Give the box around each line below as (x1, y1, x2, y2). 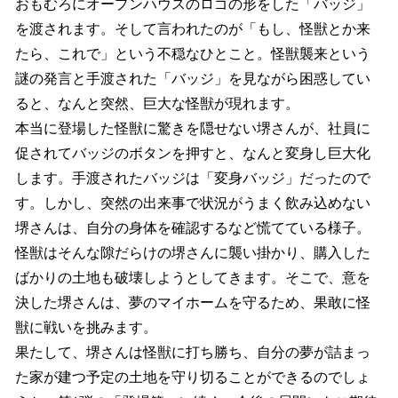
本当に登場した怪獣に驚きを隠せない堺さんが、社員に (15, 120, 370, 136)
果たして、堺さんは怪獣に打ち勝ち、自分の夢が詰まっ (15, 344, 370, 360)
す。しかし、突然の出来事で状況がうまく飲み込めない (15, 195, 370, 211)
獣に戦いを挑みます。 (15, 319, 157, 335)
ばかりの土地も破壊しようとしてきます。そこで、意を (15, 269, 370, 285)
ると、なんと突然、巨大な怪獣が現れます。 (15, 95, 299, 111)
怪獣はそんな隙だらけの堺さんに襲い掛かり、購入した (15, 244, 370, 260)
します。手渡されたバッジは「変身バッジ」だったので (15, 170, 370, 186)
